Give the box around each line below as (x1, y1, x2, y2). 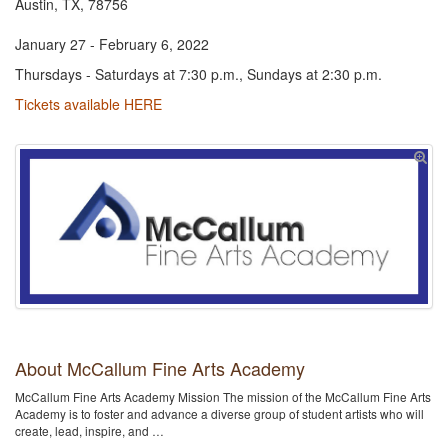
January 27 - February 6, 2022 (15, 34, 209, 54)
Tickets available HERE (15, 94, 162, 114)
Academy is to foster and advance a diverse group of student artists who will (15, 405, 424, 423)
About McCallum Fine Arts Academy (15, 355, 305, 382)
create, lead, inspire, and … (15, 422, 164, 440)
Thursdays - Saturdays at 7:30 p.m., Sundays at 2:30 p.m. (15, 64, 382, 84)
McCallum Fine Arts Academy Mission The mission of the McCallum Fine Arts (15, 388, 431, 406)
